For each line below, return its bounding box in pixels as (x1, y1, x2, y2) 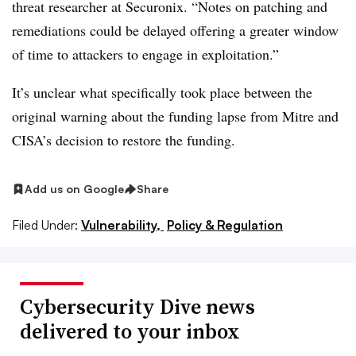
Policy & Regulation (167, 216, 283, 233)
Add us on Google (25, 182, 124, 195)
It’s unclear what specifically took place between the (12, 83, 312, 102)
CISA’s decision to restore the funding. (12, 130, 235, 149)
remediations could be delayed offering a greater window (12, 21, 339, 40)
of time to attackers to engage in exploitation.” (12, 44, 279, 64)
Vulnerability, (81, 216, 164, 233)
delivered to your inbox (20, 316, 240, 346)
